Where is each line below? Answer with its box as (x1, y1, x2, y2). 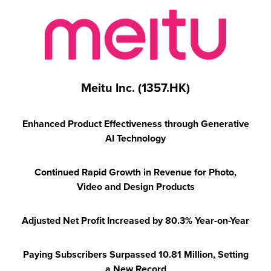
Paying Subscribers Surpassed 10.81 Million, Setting (22, 248, 249, 261)
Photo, (209, 166, 237, 178)
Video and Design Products (76, 180, 195, 193)
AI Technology (105, 132, 166, 145)
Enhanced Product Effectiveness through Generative (22, 117, 249, 130)
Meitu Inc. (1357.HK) (81, 80, 190, 96)
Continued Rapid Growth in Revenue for (34, 166, 206, 178)
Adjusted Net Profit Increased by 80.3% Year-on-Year (22, 214, 249, 227)
